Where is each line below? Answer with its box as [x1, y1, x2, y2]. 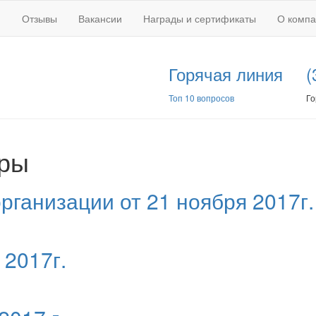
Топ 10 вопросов [169, 92, 234, 104]
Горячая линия [169, 61, 283, 86]
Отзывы [22, 11, 57, 25]
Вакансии [78, 11, 122, 25]
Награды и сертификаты [143, 11, 256, 25]
